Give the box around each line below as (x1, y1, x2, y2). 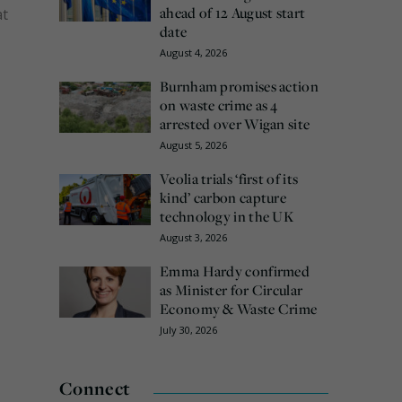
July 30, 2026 (160, 322, 217, 336)
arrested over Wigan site (160, 113, 310, 134)
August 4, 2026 (160, 45, 227, 59)
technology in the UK (160, 205, 294, 226)
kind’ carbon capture (160, 187, 287, 207)
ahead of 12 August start (160, 2, 306, 22)
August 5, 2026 (160, 137, 227, 152)
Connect (59, 375, 130, 400)
